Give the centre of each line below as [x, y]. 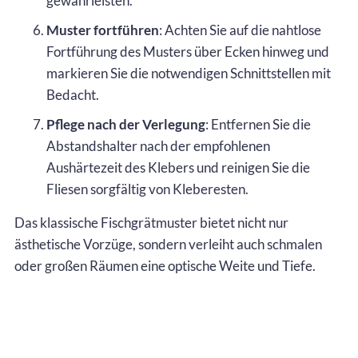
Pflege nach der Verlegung [126, 124]
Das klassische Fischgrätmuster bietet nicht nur [151, 222]
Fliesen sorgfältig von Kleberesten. [147, 189]
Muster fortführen [103, 30]
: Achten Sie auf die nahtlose [240, 30]
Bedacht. [73, 94]
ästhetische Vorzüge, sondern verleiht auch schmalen [168, 244]
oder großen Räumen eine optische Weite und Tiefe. [165, 265]
